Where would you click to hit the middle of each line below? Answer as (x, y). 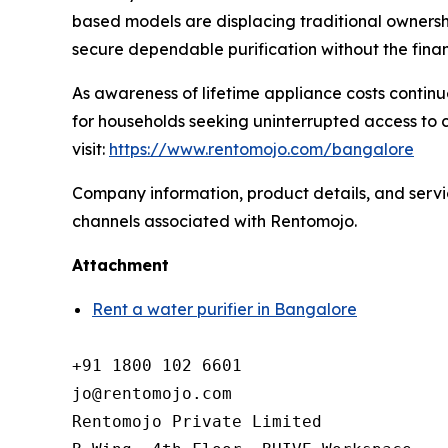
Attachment (120, 264)
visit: (90, 148)
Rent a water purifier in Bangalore (224, 308)
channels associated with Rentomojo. (216, 220)
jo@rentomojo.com (152, 393)
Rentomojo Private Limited (197, 421)
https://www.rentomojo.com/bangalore (261, 148)
